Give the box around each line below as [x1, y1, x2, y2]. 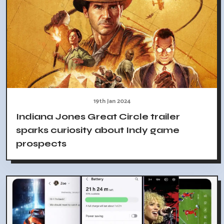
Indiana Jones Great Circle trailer [16, 111, 180, 122]
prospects [16, 138, 66, 149]
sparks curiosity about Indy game [16, 124, 179, 136]
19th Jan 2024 [93, 96, 130, 106]
